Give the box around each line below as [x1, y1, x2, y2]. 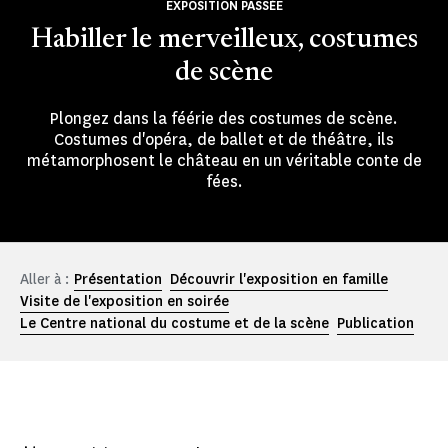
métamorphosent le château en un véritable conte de [26, 150, 422, 172]
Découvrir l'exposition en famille [170, 270, 388, 290]
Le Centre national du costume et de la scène [20, 314, 329, 334]
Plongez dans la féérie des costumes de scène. [50, 108, 398, 130]
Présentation [74, 270, 162, 290]
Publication [337, 314, 414, 334]
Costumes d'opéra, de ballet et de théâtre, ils [54, 129, 394, 151]
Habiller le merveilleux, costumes [30, 26, 418, 55]
